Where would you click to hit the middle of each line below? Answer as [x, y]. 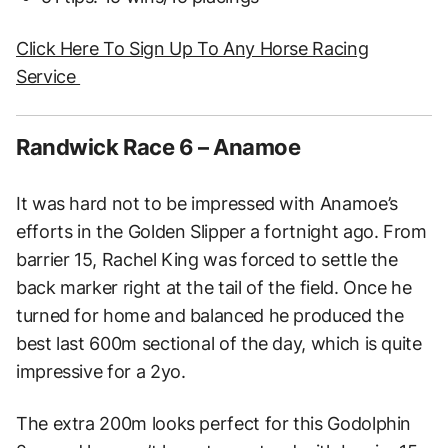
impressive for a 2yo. [101, 372]
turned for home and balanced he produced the [210, 316]
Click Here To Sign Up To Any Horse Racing [192, 49]
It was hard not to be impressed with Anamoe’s [207, 204]
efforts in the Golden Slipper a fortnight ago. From [221, 232]
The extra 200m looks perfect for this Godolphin [214, 424]
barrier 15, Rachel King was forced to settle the [207, 260]
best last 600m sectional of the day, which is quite [219, 344]
